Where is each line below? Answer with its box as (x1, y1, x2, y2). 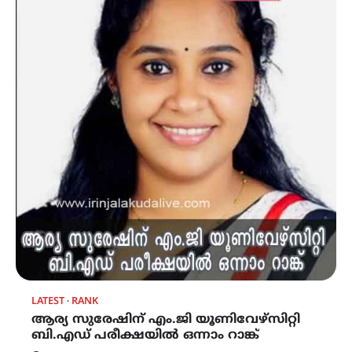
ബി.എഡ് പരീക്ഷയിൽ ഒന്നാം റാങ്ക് (31, 327, 259, 343)
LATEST (31, 295, 64, 308)
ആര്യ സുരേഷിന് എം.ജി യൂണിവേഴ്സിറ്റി (31, 311, 300, 328)
